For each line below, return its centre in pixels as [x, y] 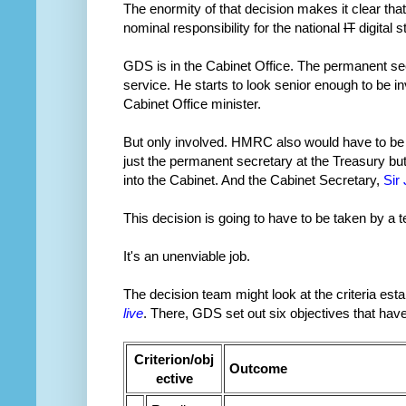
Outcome [258, 369]
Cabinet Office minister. [192, 104]
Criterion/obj [174, 360]
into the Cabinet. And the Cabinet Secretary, [253, 180]
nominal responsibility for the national [233, 28]
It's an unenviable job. [187, 256]
